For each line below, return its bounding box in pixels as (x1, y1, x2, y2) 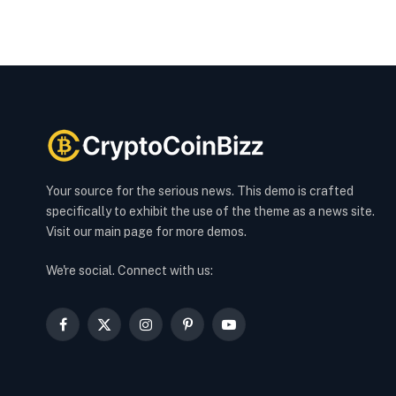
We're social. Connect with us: (46, 263, 213, 278)
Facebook (61, 324, 119, 339)
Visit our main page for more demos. (46, 225, 247, 240)
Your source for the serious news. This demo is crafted (46, 184, 354, 199)
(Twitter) (103, 343, 152, 358)
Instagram (144, 324, 203, 339)
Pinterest (186, 324, 240, 339)
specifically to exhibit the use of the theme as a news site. (46, 204, 375, 219)
